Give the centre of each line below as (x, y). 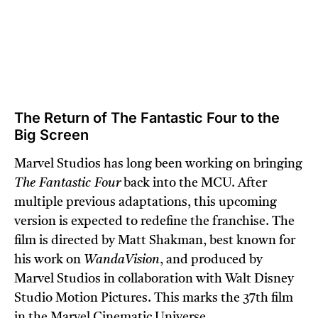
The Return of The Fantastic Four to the (147, 118)
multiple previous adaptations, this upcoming (146, 203)
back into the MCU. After (194, 183)
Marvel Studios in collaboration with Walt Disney (154, 279)
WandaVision (122, 260)
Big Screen (51, 135)
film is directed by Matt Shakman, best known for (155, 241)
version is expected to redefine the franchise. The (154, 222)
